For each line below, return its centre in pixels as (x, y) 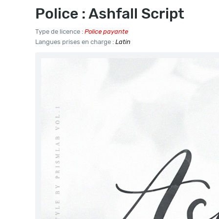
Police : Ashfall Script (110, 14)
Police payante (106, 32)
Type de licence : (60, 32)
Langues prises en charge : (75, 42)
